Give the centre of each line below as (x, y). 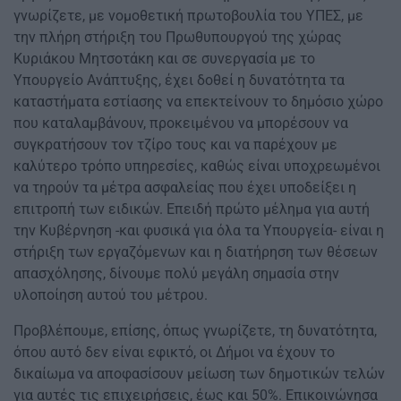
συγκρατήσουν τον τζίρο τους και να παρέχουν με (175, 145)
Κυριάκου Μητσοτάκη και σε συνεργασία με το (164, 59)
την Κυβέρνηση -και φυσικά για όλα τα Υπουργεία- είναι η (199, 231)
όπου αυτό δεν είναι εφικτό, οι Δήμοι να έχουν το (174, 353)
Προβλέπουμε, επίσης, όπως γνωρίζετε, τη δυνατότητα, (195, 331)
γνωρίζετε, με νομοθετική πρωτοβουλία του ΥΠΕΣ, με (188, 16)
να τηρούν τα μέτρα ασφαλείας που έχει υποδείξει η (185, 188)
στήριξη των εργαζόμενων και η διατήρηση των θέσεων (196, 252)
